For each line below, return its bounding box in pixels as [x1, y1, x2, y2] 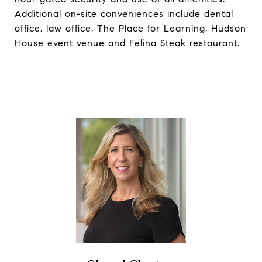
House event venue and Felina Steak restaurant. [15, 37, 240, 49]
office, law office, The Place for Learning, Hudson [15, 23, 246, 34]
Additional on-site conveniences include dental [15, 8, 233, 19]
